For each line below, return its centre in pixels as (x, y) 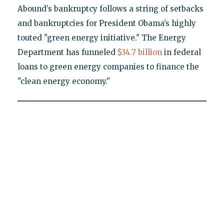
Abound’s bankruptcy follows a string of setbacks (110, 9)
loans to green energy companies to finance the (108, 67)
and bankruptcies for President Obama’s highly (106, 23)
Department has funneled (67, 52)
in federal (181, 52)
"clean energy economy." (63, 81)
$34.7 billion (139, 52)
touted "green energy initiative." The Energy (101, 38)
